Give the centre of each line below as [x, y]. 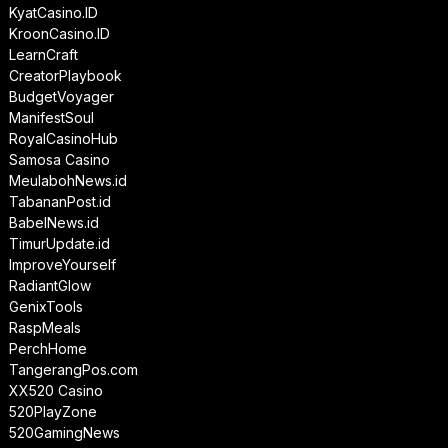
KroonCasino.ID [59, 34]
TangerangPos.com [73, 370]
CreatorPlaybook [65, 76]
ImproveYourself [62, 265]
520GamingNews [64, 433]
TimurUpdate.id [59, 244]
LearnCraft [43, 55]
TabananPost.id [59, 202]
